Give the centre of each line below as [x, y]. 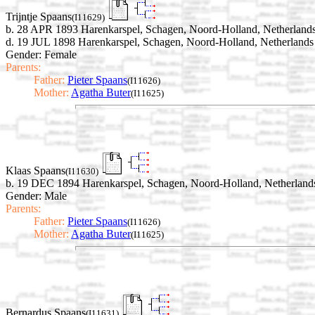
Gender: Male [36, 196]
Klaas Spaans [36, 171]
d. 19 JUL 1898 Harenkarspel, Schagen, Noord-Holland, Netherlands [160, 41]
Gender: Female [41, 54]
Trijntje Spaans [39, 16]
